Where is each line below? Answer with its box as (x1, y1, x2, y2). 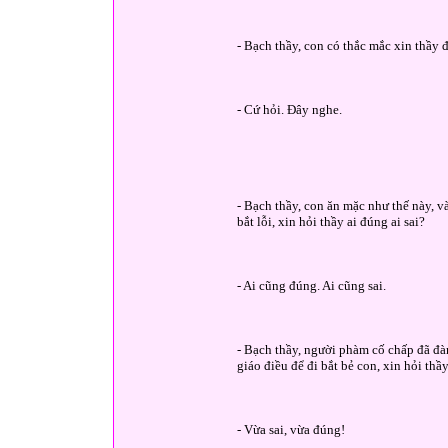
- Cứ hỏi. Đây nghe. (237, 102, 342, 117)
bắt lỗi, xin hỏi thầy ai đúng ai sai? (237, 214, 425, 229)
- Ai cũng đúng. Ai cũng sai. (237, 278, 386, 293)
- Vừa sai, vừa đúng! (237, 422, 345, 437)
